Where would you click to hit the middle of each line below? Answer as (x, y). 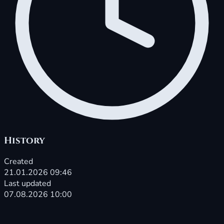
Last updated (27, 184)
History (24, 140)
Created (18, 162)
